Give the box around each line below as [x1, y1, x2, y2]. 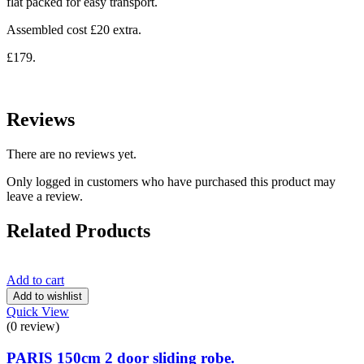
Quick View [6, 305, 69, 318]
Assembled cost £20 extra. [6, 23, 141, 37]
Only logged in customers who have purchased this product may [6, 175, 336, 189]
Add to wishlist [13, 290, 82, 302]
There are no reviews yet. [6, 147, 136, 162]
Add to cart [6, 273, 64, 287]
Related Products [6, 220, 150, 242]
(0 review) [6, 319, 59, 333]
